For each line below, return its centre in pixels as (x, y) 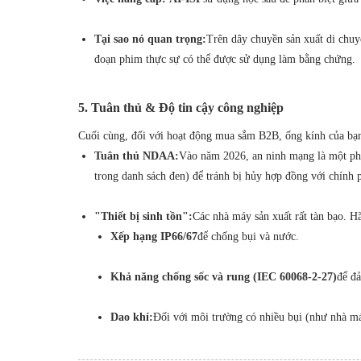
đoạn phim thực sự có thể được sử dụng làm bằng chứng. (225, 59)
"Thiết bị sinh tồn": (143, 216)
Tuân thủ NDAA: (137, 156)
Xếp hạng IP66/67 (154, 236)
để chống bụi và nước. (248, 236)
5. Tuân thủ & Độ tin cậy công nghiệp (181, 107)
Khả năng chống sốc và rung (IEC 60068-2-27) (224, 276)
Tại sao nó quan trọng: (150, 39)
